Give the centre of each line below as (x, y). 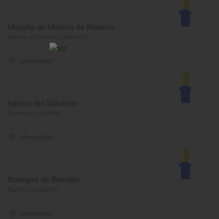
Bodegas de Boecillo (44, 180)
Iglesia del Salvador (43, 103)
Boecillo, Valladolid (33, 190)
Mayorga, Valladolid (34, 113)
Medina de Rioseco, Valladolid (47, 37)
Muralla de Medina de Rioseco (61, 27)
